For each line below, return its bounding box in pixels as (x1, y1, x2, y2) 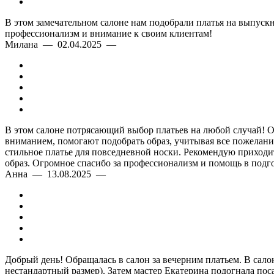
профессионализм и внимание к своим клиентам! (5, 28, 212, 39)
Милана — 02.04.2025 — (5, 39, 121, 50)
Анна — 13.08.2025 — (5, 168, 111, 179)
